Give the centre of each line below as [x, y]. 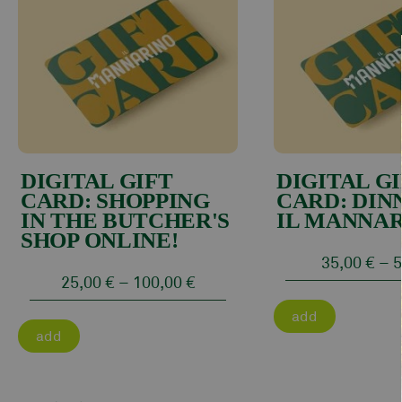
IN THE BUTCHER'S [126, 221]
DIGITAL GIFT [97, 181]
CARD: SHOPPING [115, 201]
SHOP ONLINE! [100, 240]
